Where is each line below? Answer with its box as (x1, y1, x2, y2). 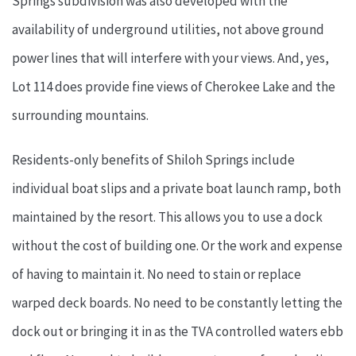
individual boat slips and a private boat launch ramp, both (12, 180, 341, 198)
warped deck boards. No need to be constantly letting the (12, 294, 342, 312)
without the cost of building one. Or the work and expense (12, 237, 342, 255)
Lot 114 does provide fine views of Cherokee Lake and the (12, 78, 335, 96)
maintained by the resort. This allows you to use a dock (12, 208, 323, 226)
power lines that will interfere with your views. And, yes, (12, 49, 329, 68)
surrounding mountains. (12, 106, 149, 125)
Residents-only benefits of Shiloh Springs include (12, 151, 295, 169)
